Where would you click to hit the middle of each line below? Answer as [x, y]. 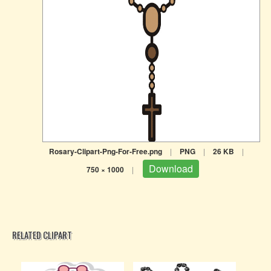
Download [171, 168]
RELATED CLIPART [42, 235]
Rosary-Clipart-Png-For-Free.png [105, 151]
